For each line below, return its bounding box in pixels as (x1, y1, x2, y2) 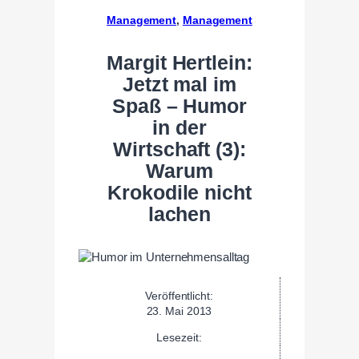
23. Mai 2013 (146, 304, 212, 317)
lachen (147, 203, 212, 225)
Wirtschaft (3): (113, 138, 246, 160)
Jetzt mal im (123, 73, 236, 95)
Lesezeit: (156, 330, 202, 344)
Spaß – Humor (112, 95, 247, 117)
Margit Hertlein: (107, 51, 252, 74)
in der (152, 116, 207, 139)
